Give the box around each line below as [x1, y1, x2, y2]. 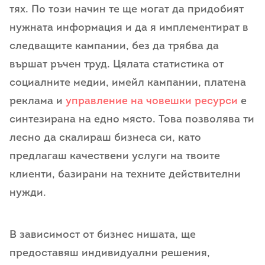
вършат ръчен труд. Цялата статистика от [9, 59, 224, 70]
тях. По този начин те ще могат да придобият [9, 4, 244, 15]
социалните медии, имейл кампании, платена [9, 77, 246, 89]
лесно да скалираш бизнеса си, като [9, 132, 201, 144]
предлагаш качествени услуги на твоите [9, 150, 220, 162]
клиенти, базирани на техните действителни [9, 169, 241, 180]
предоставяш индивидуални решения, [9, 248, 210, 260]
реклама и [9, 95, 66, 107]
